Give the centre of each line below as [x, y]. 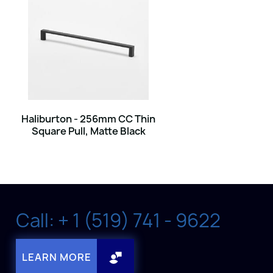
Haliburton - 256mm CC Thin [88, 119]
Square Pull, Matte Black [88, 131]
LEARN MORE [57, 257]
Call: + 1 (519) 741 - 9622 [118, 220]
